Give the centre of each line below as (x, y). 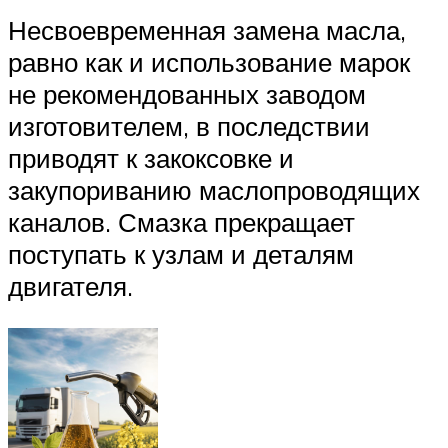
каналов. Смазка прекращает (181, 221)
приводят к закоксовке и (151, 157)
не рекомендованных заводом (187, 93)
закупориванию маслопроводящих (214, 189)
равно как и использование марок (209, 61)
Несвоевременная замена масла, (207, 29)
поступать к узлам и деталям (181, 253)
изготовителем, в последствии (189, 125)
